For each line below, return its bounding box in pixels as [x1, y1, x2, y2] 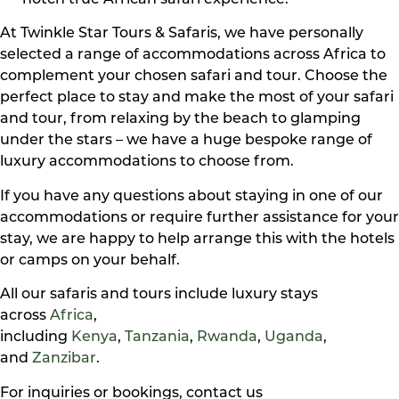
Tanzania [125, 330, 190, 346]
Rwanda [197, 330, 257, 346]
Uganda [265, 330, 323, 346]
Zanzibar [32, 352, 96, 367]
